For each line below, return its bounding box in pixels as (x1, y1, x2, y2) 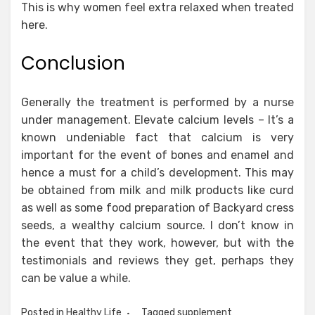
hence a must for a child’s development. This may (21, 166, 294, 179)
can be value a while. (21, 271, 131, 285)
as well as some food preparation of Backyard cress (21, 201, 294, 214)
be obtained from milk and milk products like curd (21, 184, 294, 197)
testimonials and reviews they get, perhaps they (21, 254, 294, 267)
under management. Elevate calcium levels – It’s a (21, 113, 294, 127)
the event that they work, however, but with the (21, 236, 294, 250)
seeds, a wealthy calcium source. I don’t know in (21, 219, 294, 232)
